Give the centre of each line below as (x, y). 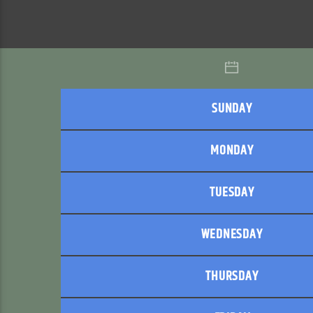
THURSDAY (232, 276)
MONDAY (232, 150)
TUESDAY (232, 192)
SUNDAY (232, 108)
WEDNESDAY (232, 234)
